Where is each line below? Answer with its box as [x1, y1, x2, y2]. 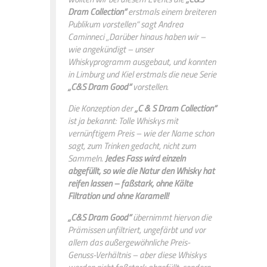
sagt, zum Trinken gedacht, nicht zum [68, 138, 196, 153]
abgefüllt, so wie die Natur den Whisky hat [68, 163, 215, 178]
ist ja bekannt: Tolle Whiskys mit [68, 113, 178, 128]
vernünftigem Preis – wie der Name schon [68, 126, 214, 140]
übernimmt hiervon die [131, 210, 212, 224]
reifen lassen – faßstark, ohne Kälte [68, 176, 193, 190]
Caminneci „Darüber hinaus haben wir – [68, 29, 206, 44]
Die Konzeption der [68, 101, 135, 115]
